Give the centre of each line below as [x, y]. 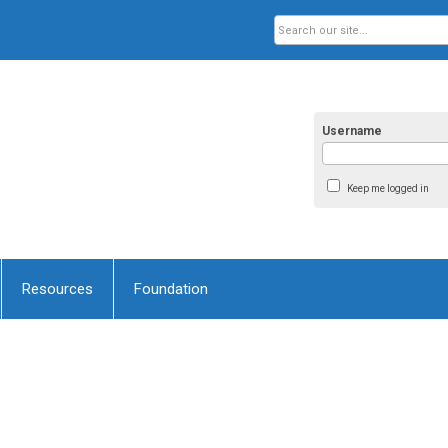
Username [352, 130]
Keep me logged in [387, 188]
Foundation [171, 289]
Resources [57, 289]
